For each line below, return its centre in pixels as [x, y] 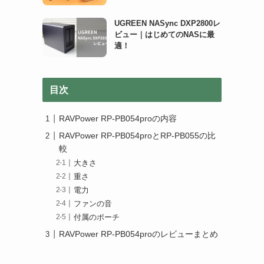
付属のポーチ [97, 218]
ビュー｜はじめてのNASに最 [164, 34]
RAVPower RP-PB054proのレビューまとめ [138, 234]
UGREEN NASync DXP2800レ [167, 23]
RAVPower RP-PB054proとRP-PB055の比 [137, 136]
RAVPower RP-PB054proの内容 [118, 119]
